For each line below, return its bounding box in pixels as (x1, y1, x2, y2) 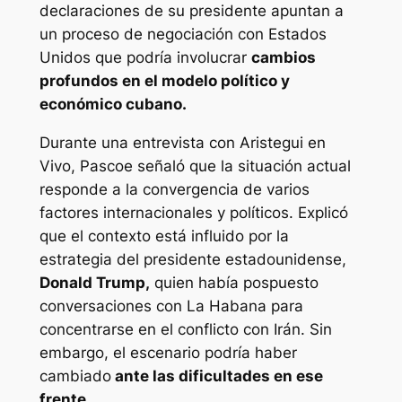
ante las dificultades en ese (110, 367, 323, 386)
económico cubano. (39, 95, 187, 114)
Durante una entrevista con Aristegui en (39, 134, 326, 153)
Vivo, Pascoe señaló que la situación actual (39, 157, 351, 176)
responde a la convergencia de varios (39, 180, 310, 199)
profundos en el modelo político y (39, 72, 290, 91)
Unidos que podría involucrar (39, 48, 251, 67)
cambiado (39, 367, 111, 386)
